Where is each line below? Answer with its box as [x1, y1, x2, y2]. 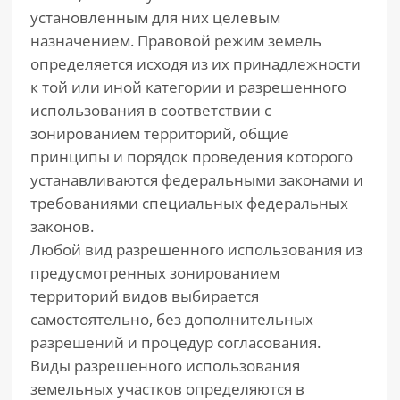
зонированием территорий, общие [30, 123, 289, 144]
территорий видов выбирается [30, 286, 259, 306]
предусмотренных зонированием [30, 262, 279, 283]
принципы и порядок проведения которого [30, 146, 353, 167]
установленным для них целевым [30, 7, 280, 28]
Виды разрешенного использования [30, 355, 300, 376]
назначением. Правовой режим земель [30, 30, 321, 51]
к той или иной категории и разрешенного [30, 77, 346, 97]
